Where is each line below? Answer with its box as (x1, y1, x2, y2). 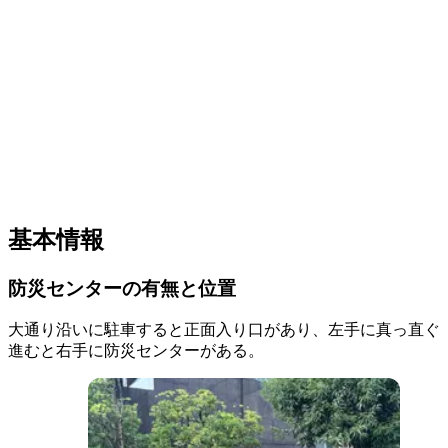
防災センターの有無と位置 (8, 277, 236, 299)
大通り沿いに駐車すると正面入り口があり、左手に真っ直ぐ (8, 321, 440, 339)
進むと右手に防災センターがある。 (8, 342, 264, 360)
